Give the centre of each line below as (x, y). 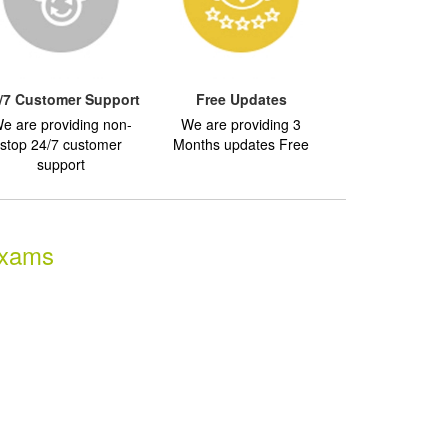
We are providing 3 (241, 123)
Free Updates (241, 98)
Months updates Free (241, 143)
